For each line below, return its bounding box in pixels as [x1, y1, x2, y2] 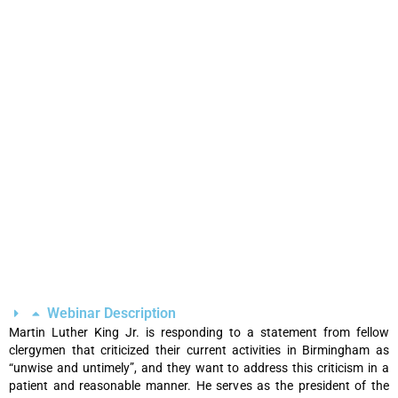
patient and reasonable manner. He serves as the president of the [9, 378, 389, 393]
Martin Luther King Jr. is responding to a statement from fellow [9, 324, 389, 339]
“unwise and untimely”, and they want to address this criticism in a [9, 360, 389, 375]
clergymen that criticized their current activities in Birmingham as [9, 342, 389, 357]
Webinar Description [47, 304, 176, 322]
